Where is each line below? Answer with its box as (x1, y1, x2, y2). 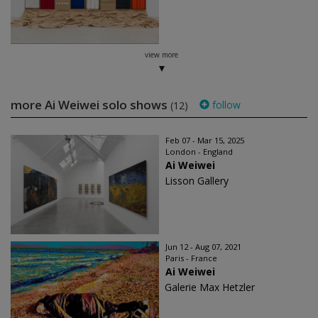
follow (209, 98, 241, 111)
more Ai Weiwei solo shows (11, 97, 170, 113)
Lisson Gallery (165, 174, 229, 187)
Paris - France (165, 253, 217, 263)
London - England (165, 146, 233, 157)
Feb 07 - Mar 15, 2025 (165, 135, 244, 146)
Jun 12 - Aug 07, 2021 (165, 241, 241, 252)
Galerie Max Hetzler (165, 280, 255, 294)
